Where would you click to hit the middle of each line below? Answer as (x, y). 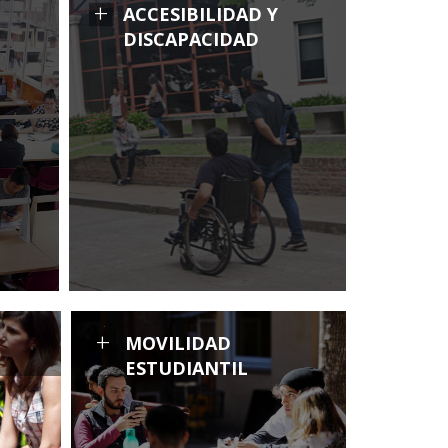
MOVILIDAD (178, 343)
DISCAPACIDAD (190, 39)
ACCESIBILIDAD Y (200, 14)
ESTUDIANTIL (186, 368)
